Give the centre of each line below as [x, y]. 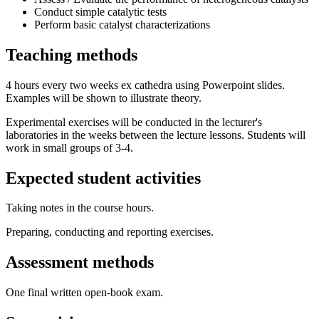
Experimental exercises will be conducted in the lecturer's [134, 122]
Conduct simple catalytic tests [100, 11]
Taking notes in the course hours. [80, 208]
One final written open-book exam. [84, 293]
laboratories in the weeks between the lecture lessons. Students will [156, 135]
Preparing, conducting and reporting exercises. [110, 232]
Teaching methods [72, 54]
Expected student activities [103, 178]
